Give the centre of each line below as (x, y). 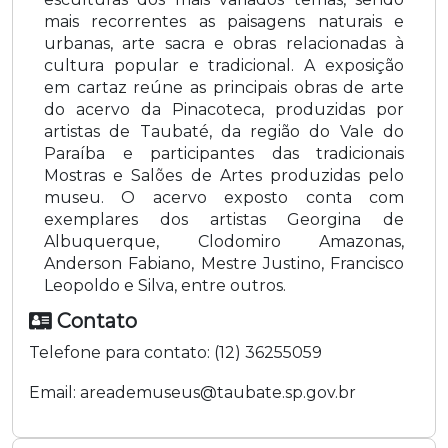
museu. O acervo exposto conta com (224, 197)
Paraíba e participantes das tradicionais (224, 153)
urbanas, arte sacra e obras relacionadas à (224, 43)
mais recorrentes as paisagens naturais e (224, 21)
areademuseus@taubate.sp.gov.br (218, 392)
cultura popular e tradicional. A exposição (224, 65)
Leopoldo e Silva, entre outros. (165, 285)
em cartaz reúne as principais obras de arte (224, 87)
